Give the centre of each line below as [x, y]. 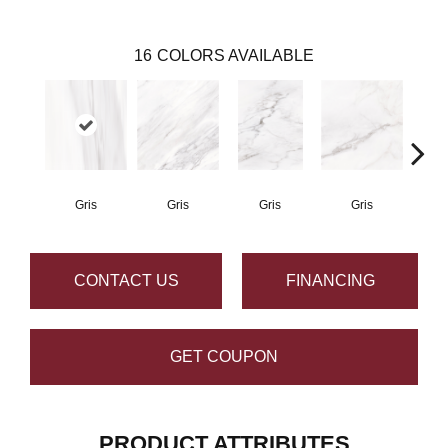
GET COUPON [224, 357]
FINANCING [330, 281]
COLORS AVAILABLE [235, 55]
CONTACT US [126, 281]
